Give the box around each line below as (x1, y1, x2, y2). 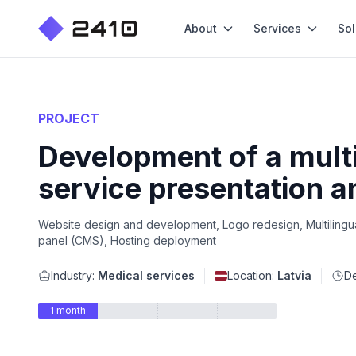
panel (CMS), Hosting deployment (38, 234, 216, 247)
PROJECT (38, 110, 99, 126)
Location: (227, 269, 277, 282)
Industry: (51, 269, 98, 282)
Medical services (98, 269, 195, 282)
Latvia (277, 269, 311, 282)
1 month (50, 304, 86, 316)
